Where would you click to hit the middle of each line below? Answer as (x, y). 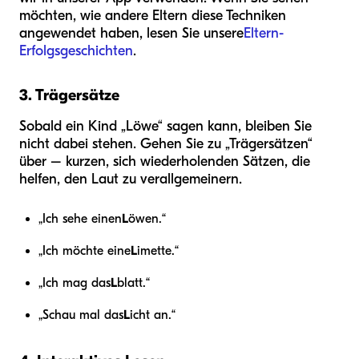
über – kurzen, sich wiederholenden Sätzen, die (165, 162)
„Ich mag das (75, 283)
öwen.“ (147, 219)
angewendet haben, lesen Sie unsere (131, 34)
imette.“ (158, 251)
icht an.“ (153, 315)
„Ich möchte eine (85, 251)
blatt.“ (133, 283)
